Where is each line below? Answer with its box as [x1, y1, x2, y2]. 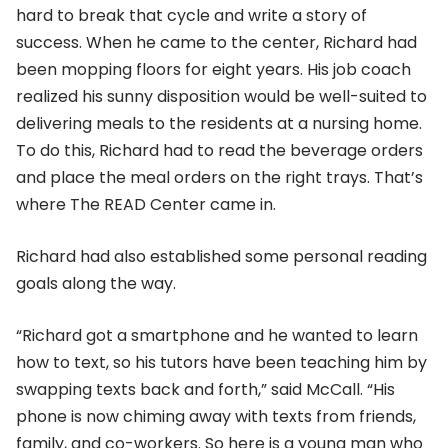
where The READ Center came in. [16, 193, 276, 217]
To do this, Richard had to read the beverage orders [16, 139, 423, 163]
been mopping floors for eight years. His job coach [16, 58, 411, 82]
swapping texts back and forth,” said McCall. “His [16, 377, 395, 401]
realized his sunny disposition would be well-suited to [16, 85, 427, 109]
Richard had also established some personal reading [16, 244, 427, 268]
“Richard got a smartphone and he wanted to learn [16, 323, 418, 347]
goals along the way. [16, 271, 176, 295]
